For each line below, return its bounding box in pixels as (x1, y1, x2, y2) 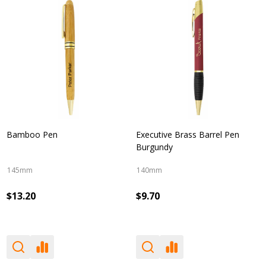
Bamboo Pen (7, 129, 58, 140)
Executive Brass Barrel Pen (136, 129, 239, 140)
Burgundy (136, 141, 173, 153)
